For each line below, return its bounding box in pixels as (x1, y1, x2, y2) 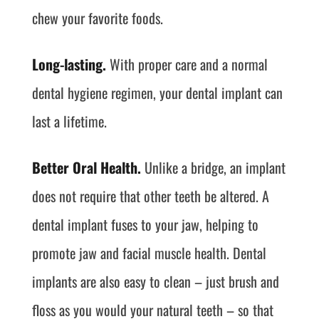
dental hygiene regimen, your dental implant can (31, 82, 283, 103)
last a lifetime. (31, 110, 107, 132)
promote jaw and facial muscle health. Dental (31, 242, 266, 263)
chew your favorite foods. (31, 7, 163, 28)
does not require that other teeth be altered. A (31, 185, 269, 206)
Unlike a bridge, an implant (140, 157, 286, 178)
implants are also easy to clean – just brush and (31, 271, 279, 292)
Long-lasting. (31, 53, 106, 75)
